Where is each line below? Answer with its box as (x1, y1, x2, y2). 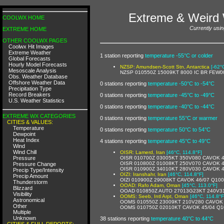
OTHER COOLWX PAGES (2, 37, 67, 43)
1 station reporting (100, 52, 145, 58)
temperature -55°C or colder (145, 52, 213, 58)
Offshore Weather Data (8, 79, 65, 85)
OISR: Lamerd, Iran (120, 149, 165, 155)
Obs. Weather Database (8, 73, 67, 79)
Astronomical (13, 196, 44, 203)
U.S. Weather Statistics (8, 97, 64, 103)
